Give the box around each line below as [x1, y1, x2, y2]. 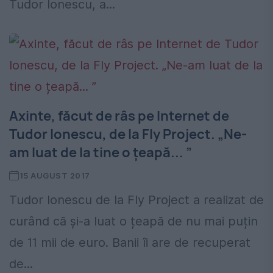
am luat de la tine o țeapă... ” [9, 143, 192, 162]
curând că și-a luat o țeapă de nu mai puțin [9, 214, 258, 229]
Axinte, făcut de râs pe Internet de [9, 107, 229, 126]
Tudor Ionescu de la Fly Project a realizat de [9, 193, 264, 208]
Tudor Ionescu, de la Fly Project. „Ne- [9, 125, 247, 144]
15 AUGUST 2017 [19, 171, 90, 181]
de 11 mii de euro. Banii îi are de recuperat [9, 235, 250, 250]
